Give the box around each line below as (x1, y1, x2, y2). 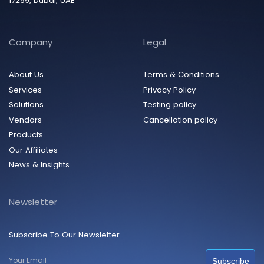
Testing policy (143, 99, 196, 111)
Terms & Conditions (143, 69, 219, 81)
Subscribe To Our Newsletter (9, 229, 120, 240)
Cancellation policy (143, 114, 217, 126)
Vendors (9, 114, 42, 126)
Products (9, 129, 43, 141)
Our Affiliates (9, 144, 58, 156)
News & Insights (9, 159, 70, 171)
